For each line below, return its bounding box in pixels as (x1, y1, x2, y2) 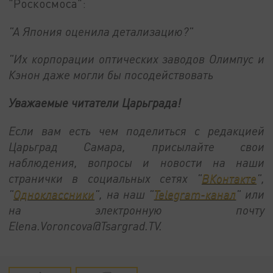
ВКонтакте (201, 171, 257, 185)
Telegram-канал (154, 186, 236, 201)
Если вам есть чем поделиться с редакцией (9, 123, 264, 138)
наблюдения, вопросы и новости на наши (9, 155, 264, 169)
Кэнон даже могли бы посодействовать (9, 68, 214, 82)
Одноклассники (13, 186, 95, 201)
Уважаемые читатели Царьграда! (9, 95, 182, 110)
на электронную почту (9, 202, 264, 217)
